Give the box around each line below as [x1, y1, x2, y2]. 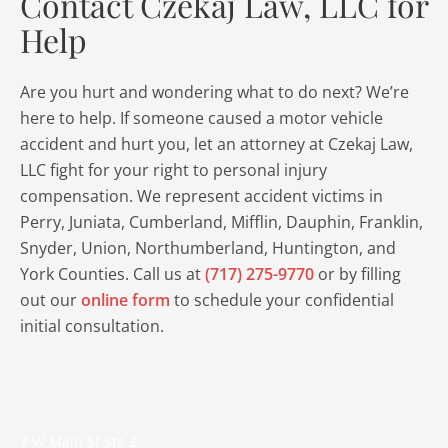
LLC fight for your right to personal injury [20, 159, 327, 181]
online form [81, 289, 170, 311]
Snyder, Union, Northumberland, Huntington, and [20, 237, 396, 259]
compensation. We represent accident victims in [20, 185, 383, 207]
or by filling [314, 263, 401, 285]
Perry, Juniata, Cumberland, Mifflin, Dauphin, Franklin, [20, 211, 423, 233]
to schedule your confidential [170, 289, 394, 311]
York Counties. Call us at [20, 263, 205, 285]
